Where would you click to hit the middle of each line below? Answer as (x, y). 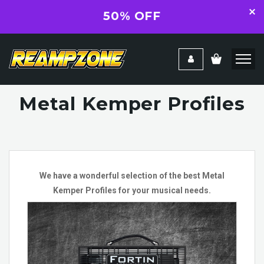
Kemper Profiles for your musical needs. (132, 191)
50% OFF (132, 16)
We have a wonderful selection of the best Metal (132, 176)
